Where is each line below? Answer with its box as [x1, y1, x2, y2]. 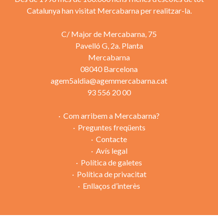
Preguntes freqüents [77, 122, 145, 132]
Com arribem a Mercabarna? [63, 110, 160, 120]
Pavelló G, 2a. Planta [75, 40, 143, 50]
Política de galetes [81, 157, 142, 167]
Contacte [96, 134, 127, 144]
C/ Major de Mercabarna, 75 [61, 29, 157, 38]
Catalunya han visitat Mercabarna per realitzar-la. [26, 5, 192, 15]
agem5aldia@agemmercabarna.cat [51, 75, 167, 85]
